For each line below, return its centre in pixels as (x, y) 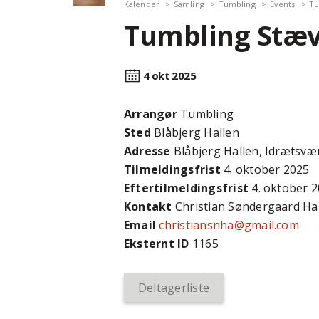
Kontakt (148, 206)
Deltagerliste (174, 288)
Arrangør (151, 114)
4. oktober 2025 (265, 169)
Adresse (147, 151)
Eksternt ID (157, 244)
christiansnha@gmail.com (229, 225)
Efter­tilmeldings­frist (187, 188)
